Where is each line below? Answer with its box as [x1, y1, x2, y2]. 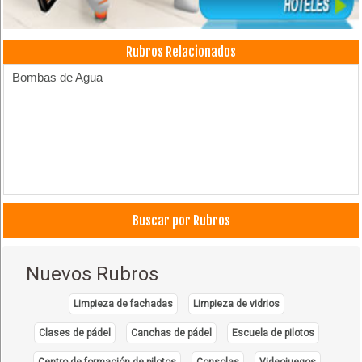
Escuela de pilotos [232, 326, 315, 339]
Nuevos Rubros [26, 262, 159, 285]
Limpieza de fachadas [74, 297, 174, 309]
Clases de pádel [39, 326, 112, 339]
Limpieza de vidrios [193, 297, 280, 309]
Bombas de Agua [12, 69, 103, 84]
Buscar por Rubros [132, 212, 230, 229]
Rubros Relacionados [126, 43, 236, 60]
